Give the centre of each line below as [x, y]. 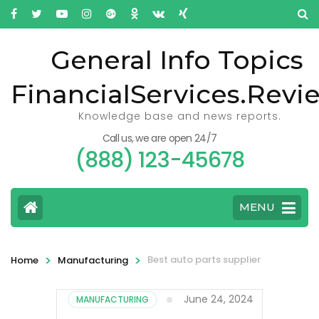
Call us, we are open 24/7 [159, 138]
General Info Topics [177, 60]
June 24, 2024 [219, 299]
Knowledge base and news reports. [180, 116]
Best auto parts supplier [204, 260]
